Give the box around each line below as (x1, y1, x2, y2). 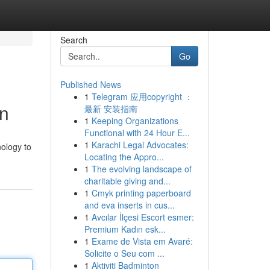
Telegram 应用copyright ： (91, 90, 193, 102)
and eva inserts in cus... (84, 199, 175, 211)
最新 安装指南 (84, 102, 137, 115)
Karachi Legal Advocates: (91, 139, 189, 151)
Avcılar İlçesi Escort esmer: (91, 211, 194, 223)
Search (60, 34, 87, 46)
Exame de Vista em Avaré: (91, 235, 193, 247)
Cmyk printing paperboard (91, 187, 191, 199)
